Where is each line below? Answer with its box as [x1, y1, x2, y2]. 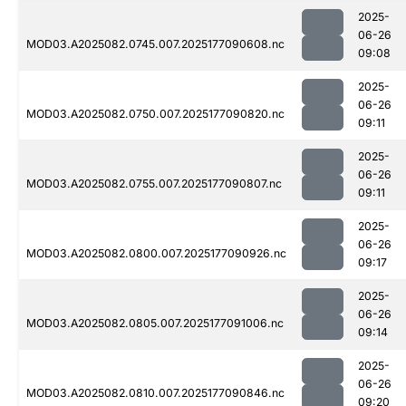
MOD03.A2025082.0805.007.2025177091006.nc [26, 316, 284, 331]
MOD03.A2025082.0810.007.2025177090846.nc [26, 386, 285, 401]
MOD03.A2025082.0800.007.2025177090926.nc [26, 246, 286, 261]
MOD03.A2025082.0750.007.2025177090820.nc [26, 107, 285, 121]
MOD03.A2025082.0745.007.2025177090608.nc [26, 37, 285, 52]
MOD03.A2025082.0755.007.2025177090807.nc [26, 177, 282, 191]
